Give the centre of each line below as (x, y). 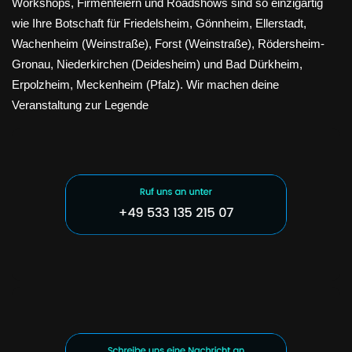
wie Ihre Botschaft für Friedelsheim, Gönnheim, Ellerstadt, (159, 23)
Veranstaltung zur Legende (80, 104)
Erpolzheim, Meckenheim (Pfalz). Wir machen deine (145, 84)
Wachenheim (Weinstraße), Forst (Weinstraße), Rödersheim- (168, 43)
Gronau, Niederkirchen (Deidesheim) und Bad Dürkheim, (157, 64)
